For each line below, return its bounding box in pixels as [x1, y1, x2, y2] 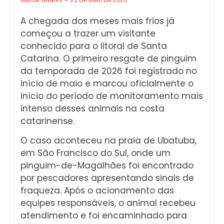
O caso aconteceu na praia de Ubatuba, [20, 134, 196, 147]
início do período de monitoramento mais [20, 89, 203, 102]
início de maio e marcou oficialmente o [20, 77, 193, 89]
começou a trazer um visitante [20, 27, 155, 39]
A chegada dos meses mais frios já [20, 14, 174, 27]
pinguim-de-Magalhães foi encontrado [20, 159, 193, 172]
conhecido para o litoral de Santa [20, 39, 167, 52]
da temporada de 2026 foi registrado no [20, 64, 197, 77]
